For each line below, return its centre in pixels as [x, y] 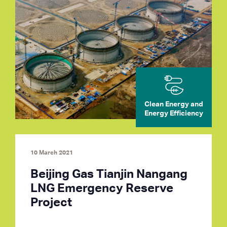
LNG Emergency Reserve [102, 188]
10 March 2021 [52, 153]
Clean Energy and [174, 104]
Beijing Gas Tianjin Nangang [109, 174]
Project [51, 203]
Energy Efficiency [174, 113]
